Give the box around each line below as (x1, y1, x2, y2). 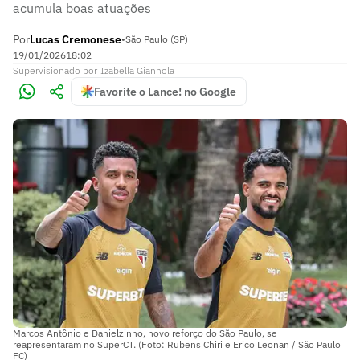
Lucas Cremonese (30, 32, 121, 47)
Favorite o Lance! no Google (94, 84, 236, 99)
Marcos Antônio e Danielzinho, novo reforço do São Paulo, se (13, 326, 277, 339)
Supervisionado (13, 64, 80, 76)
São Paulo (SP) (125, 33, 188, 45)
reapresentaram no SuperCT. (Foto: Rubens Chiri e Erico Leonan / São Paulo (13, 337, 341, 350)
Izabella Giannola (100, 64, 174, 76)
